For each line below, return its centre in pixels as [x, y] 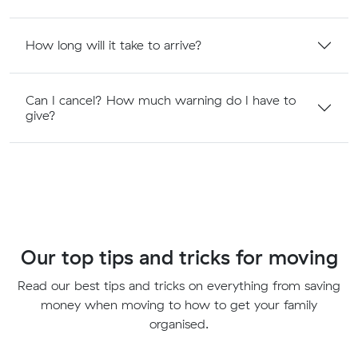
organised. [179, 323]
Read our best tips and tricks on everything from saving [179, 285]
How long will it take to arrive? [114, 45]
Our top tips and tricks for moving [179, 257]
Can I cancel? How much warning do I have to [161, 99]
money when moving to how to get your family [179, 304]
